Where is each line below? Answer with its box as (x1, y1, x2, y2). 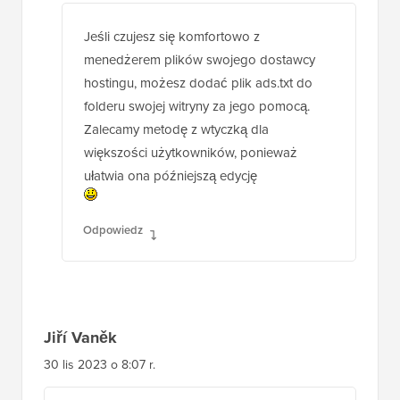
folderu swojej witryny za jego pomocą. (84, 96, 310, 117)
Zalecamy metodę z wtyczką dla (84, 120, 269, 140)
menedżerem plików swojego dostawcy (84, 50, 315, 71)
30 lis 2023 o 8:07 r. (44, 355, 155, 375)
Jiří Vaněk (44, 326, 117, 350)
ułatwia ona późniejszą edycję (84, 166, 257, 187)
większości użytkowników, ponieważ (84, 143, 297, 163)
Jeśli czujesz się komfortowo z (84, 27, 260, 47)
